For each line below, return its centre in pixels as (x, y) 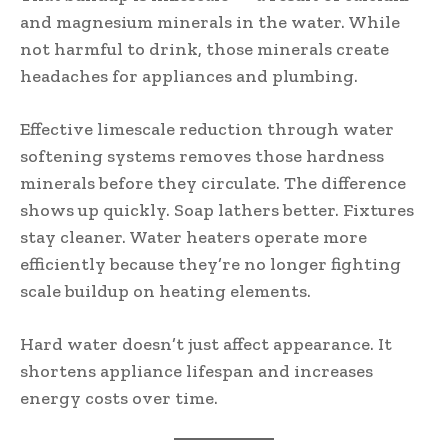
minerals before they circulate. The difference (213, 182)
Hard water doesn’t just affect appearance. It (206, 343)
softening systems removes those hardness (202, 155)
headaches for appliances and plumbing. (189, 75)
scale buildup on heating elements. (165, 290)
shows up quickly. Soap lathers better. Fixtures (217, 209)
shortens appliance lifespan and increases (196, 370)
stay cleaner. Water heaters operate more (193, 236)
